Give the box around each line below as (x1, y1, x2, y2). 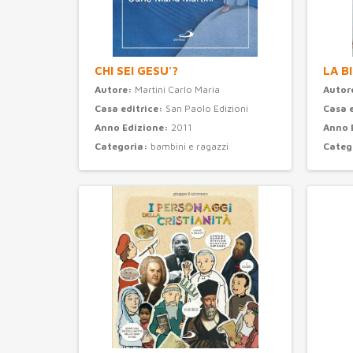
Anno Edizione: (95, 121, 171, 134)
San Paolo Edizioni (165, 102, 248, 115)
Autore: (95, 84, 135, 96)
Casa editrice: (95, 102, 165, 115)
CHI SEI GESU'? (95, 64, 178, 78)
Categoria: (95, 140, 150, 153)
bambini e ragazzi (150, 140, 229, 153)
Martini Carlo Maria (135, 84, 220, 96)
